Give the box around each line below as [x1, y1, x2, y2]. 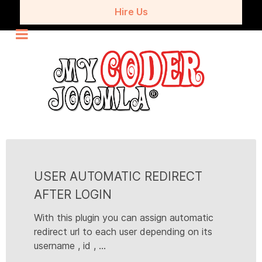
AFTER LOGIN [34, 187, 112, 202]
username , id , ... [34, 240, 106, 252]
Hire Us [114, 6, 148, 18]
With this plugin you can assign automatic [34, 212, 213, 224]
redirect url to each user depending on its [34, 226, 212, 238]
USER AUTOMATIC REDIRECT [34, 169, 202, 184]
